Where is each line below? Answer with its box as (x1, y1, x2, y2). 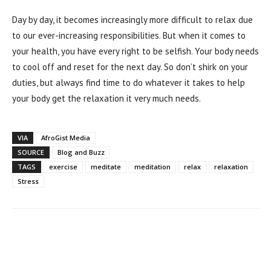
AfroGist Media (41, 133, 90, 143)
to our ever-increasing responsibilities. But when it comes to (12, 30, 246, 42)
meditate (91, 162, 121, 172)
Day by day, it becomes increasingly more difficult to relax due (12, 14, 253, 26)
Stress (18, 177, 39, 186)
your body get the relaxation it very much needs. (12, 93, 201, 105)
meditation (134, 162, 171, 172)
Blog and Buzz (57, 148, 105, 157)
